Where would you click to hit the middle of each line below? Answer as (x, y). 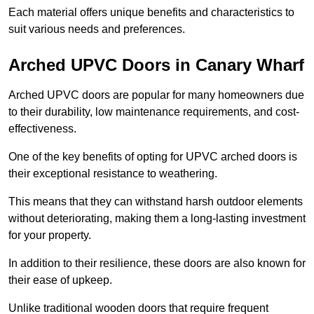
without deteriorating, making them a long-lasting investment (157, 219)
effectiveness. (42, 129)
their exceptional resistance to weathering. (113, 174)
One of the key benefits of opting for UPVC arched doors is (153, 157)
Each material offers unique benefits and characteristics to (151, 13)
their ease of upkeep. (60, 280)
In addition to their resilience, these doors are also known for (157, 264)
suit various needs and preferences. (97, 29)
